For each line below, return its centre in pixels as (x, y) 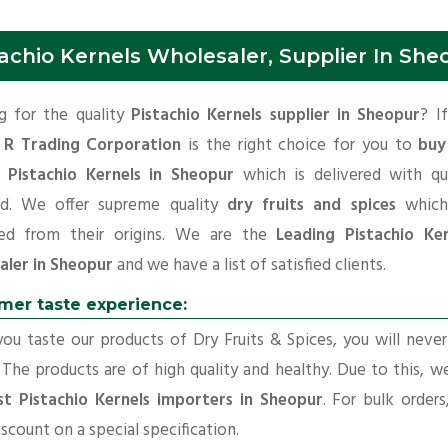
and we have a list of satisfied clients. (249, 266)
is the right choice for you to (300, 146)
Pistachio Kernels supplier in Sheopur (275, 116)
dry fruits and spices (311, 206)
